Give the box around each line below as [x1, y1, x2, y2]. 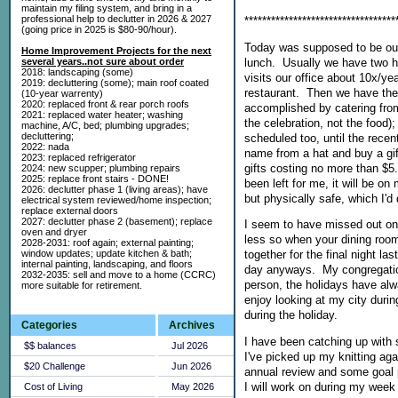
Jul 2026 [171, 340, 208, 351]
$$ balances [24, 340, 76, 351]
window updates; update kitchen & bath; [21, 248, 192, 259]
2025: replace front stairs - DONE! [21, 173, 169, 184]
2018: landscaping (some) [21, 67, 133, 77]
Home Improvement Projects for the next [21, 45, 211, 56]
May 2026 [171, 381, 214, 392]
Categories [21, 319, 77, 331]
